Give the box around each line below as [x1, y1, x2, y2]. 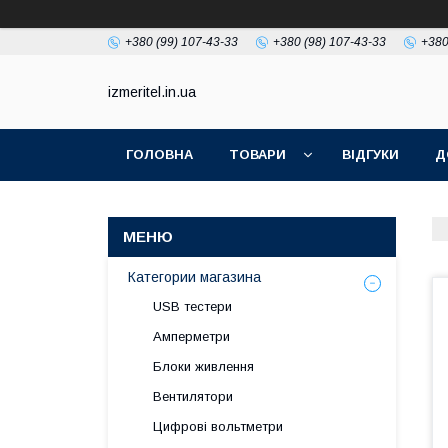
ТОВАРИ [229, 147, 286, 162]
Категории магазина [128, 269, 261, 285]
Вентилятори [153, 389, 233, 404]
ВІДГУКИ [342, 147, 399, 162]
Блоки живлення [153, 359, 254, 374]
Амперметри [153, 329, 230, 344]
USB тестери [153, 299, 232, 314]
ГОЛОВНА [126, 147, 193, 162]
